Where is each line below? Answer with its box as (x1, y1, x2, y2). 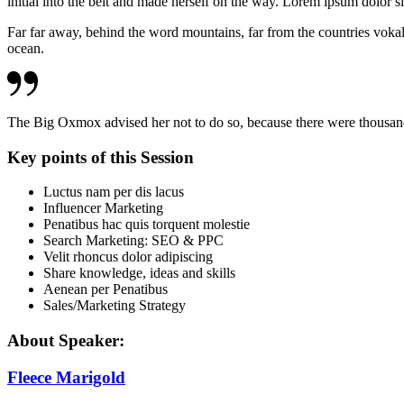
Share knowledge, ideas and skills (43, 265, 235, 281)
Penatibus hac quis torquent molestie (43, 216, 250, 233)
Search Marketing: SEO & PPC (43, 233, 224, 249)
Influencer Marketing (43, 200, 163, 216)
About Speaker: (7, 331, 124, 351)
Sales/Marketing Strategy (43, 298, 186, 314)
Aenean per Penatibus (43, 281, 168, 298)
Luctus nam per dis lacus (43, 184, 184, 200)
